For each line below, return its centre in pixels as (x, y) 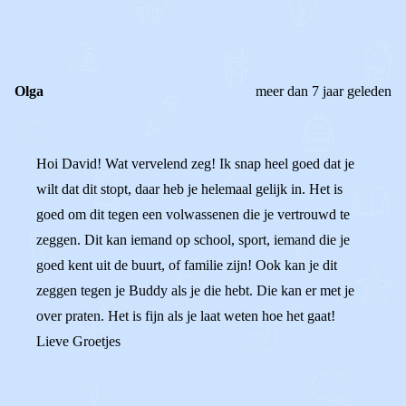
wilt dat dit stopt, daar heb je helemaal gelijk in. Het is (189, 189)
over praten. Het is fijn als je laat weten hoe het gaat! (186, 316)
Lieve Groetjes (78, 341)
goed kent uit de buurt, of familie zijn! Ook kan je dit (187, 265)
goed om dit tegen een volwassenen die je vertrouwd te (193, 214)
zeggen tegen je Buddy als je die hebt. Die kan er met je (195, 290)
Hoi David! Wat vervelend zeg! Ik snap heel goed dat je (195, 164)
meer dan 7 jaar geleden (324, 91)
